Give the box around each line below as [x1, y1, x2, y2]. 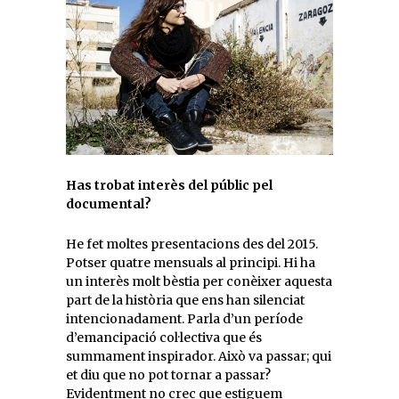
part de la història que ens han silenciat [66, 291, 305, 308]
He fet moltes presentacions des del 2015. [66, 235, 318, 252]
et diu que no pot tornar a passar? [66, 366, 271, 383]
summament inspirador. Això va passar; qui [66, 347, 331, 364]
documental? [66, 195, 151, 212]
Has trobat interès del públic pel [66, 176, 273, 193]
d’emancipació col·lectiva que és [66, 329, 262, 346]
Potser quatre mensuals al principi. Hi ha [66, 254, 315, 271]
